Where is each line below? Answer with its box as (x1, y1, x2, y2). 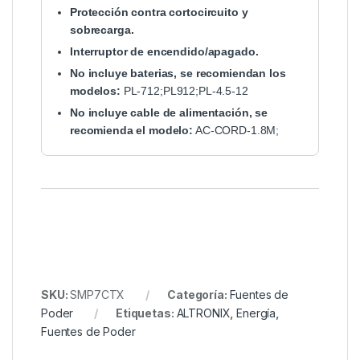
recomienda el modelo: (70, 123, 194, 137)
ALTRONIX (176, 305, 231, 320)
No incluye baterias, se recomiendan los (70, 66, 286, 80)
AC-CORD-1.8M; (194, 123, 280, 137)
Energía (236, 305, 276, 320)
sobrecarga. (70, 22, 134, 36)
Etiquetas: (116, 305, 177, 320)
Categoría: (167, 287, 230, 301)
